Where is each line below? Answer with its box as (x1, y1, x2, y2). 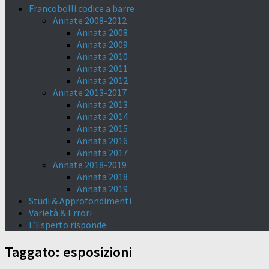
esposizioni (63, 242, 132, 261)
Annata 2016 (77, 134, 128, 147)
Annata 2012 (77, 74, 128, 86)
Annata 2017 (77, 147, 128, 159)
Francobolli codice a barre (29, 2, 134, 14)
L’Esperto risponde (29, 219, 106, 231)
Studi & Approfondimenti (29, 195, 131, 207)
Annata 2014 (77, 110, 128, 122)
